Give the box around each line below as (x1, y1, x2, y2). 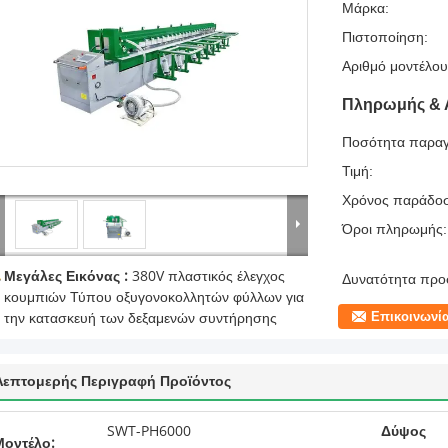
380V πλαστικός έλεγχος (132, 268, 285, 285)
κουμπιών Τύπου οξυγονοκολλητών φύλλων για (4, 289, 304, 306)
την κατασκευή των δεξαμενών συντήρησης (4, 310, 277, 327)
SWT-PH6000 (107, 423, 191, 440)
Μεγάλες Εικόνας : (4, 268, 132, 285)
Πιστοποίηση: (342, 29, 428, 45)
